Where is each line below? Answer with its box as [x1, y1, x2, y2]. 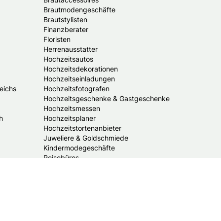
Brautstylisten [43, 14, 87, 24]
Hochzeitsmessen [43, 103, 100, 113]
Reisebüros [43, 152, 79, 162]
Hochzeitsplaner [43, 113, 96, 123]
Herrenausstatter [43, 44, 98, 54]
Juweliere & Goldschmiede [43, 133, 128, 143]
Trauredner [43, 172, 79, 182]
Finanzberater [43, 24, 88, 34]
